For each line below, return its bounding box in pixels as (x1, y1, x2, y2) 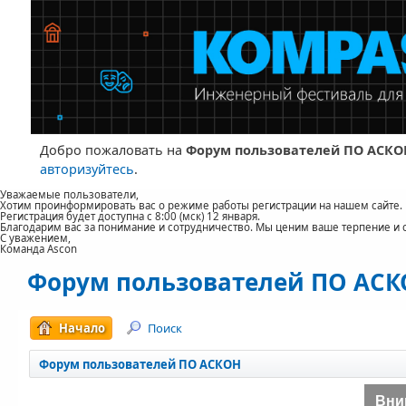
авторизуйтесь (39, 159, 134, 178)
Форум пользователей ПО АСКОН (39, 355, 242, 372)
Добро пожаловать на (39, 140, 186, 159)
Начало (59, 319, 106, 336)
